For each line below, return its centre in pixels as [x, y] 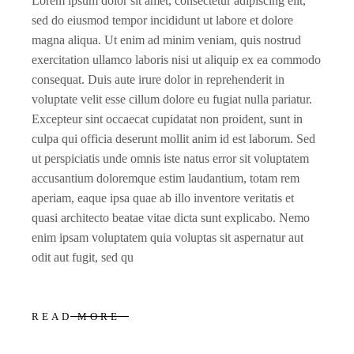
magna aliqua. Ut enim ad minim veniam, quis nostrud [167, 40]
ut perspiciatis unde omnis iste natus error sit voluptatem [171, 158]
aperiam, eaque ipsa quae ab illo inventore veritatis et [163, 198]
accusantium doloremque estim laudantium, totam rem [166, 178]
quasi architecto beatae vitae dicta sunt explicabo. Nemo [171, 218]
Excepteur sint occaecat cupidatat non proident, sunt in [168, 119]
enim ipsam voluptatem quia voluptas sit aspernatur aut [168, 237]
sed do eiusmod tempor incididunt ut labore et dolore [163, 20]
